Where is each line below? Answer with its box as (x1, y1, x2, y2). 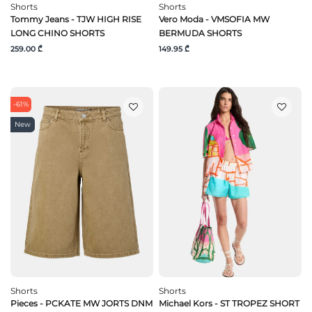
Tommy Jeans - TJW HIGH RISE (10, 13, 141, 24)
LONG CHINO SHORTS (10, 27, 104, 38)
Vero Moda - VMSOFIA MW (159, 13, 270, 24)
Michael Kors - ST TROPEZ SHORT (159, 298, 299, 309)
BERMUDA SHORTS (159, 27, 242, 38)
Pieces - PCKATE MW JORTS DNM (10, 298, 153, 309)
